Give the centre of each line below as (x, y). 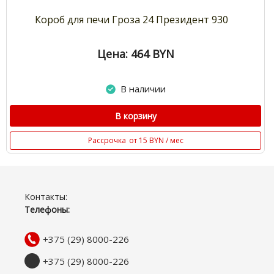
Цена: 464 (123, 54)
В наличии (143, 89)
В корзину (135, 116)
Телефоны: (47, 210)
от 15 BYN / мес (156, 141)
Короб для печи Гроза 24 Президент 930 (132, 20)
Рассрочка (107, 141)
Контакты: (46, 197)
